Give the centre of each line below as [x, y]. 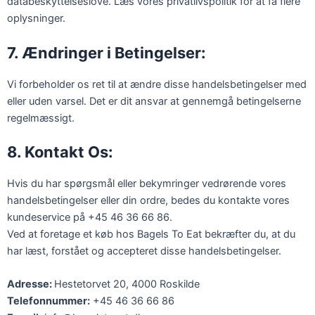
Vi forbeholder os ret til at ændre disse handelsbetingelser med [157, 84]
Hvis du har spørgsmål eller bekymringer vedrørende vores [147, 183]
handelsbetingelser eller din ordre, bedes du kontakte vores [148, 200]
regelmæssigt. [41, 118]
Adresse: [31, 284]
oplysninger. [36, 19]
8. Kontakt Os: [60, 152]
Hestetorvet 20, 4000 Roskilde [127, 284]
